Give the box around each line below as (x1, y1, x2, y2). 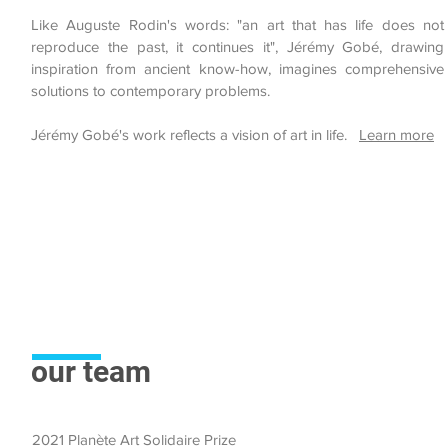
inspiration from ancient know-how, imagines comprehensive (31, 60, 444, 77)
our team (31, 354, 151, 389)
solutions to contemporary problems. (31, 82, 270, 99)
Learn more (359, 126, 434, 143)
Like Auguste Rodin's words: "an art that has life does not (31, 16, 444, 33)
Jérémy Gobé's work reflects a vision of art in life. (31, 126, 347, 143)
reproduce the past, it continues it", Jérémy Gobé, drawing (31, 38, 444, 55)
